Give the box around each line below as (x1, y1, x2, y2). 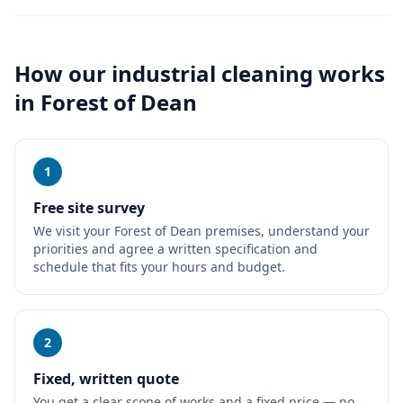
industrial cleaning (112, 58, 313, 88)
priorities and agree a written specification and (33, 240, 318, 257)
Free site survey (33, 198, 145, 218)
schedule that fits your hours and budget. (33, 258, 285, 275)
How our (14, 58, 112, 88)
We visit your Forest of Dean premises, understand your (33, 222, 370, 239)
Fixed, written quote (33, 369, 179, 389)
